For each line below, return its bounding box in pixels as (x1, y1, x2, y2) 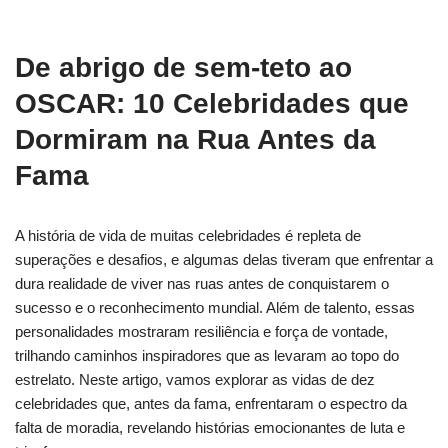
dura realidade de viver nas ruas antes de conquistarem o (15, 274, 389, 292)
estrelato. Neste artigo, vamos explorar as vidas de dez (15, 370, 375, 388)
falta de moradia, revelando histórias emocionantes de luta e (15, 418, 405, 436)
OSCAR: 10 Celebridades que (15, 87, 409, 119)
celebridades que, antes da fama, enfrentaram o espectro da (15, 394, 407, 412)
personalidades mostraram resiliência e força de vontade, (15, 322, 388, 340)
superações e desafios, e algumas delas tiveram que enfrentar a (15, 250, 433, 268)
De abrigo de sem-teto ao (15, 51, 352, 83)
